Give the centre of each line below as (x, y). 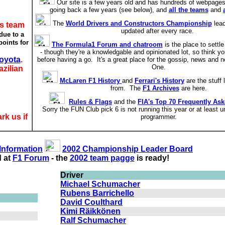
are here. (193, 88)
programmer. (158, 117)
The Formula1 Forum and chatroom (107, 44)
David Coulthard (91, 202)
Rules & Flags (90, 102)
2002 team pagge (102, 158)
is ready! (152, 158)
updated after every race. (158, 31)
